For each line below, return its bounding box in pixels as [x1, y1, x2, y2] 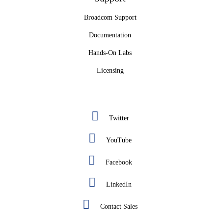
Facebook [106, 159, 132, 166]
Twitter [109, 114, 129, 122]
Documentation [89, 31, 131, 39]
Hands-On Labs [88, 49, 132, 57]
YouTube [106, 137, 132, 144]
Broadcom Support [83, 14, 137, 22]
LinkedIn [106, 181, 132, 189]
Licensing [96, 67, 124, 75]
